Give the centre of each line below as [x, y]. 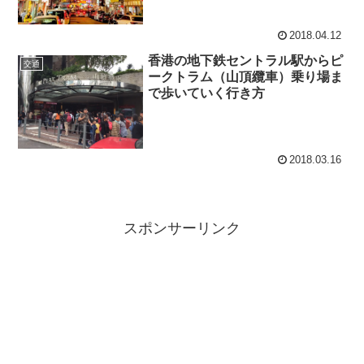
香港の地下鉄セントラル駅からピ [246, 60]
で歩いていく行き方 [207, 93]
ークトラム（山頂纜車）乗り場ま [246, 76]
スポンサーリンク [182, 229]
